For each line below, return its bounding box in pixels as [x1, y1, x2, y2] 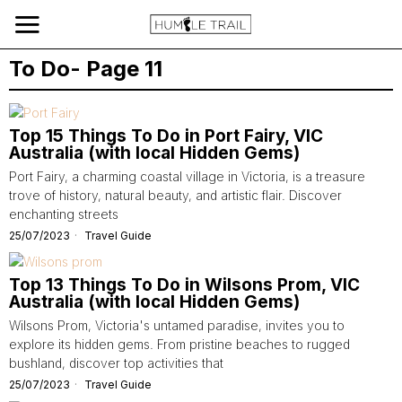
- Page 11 [70, 56, 162, 82]
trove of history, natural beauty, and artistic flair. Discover [9, 188, 342, 203]
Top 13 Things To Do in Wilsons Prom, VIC [9, 275, 360, 295]
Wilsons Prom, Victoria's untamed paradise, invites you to [9, 318, 345, 333]
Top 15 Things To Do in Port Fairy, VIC [9, 126, 323, 146]
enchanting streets [9, 206, 118, 222]
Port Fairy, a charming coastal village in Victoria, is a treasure [9, 169, 365, 184]
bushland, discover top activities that [9, 355, 223, 371]
